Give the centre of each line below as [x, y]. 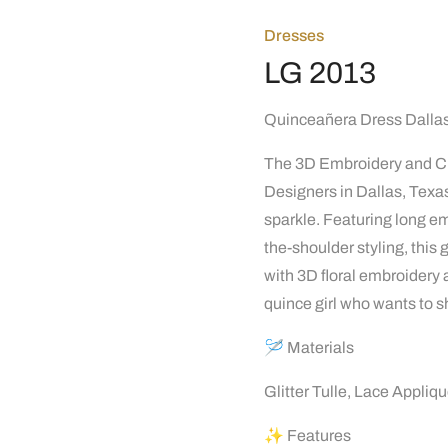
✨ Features [307, 435]
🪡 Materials [309, 347]
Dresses [294, 35]
